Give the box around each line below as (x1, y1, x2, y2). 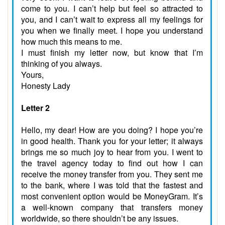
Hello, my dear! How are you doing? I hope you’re (21, 124, 203, 136)
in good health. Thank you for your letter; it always (21, 135, 203, 147)
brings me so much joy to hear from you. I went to (21, 146, 203, 158)
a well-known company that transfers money (21, 201, 203, 213)
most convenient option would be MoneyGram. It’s (21, 190, 203, 202)
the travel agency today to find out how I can (21, 157, 203, 169)
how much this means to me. (21, 36, 122, 48)
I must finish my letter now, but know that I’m (21, 47, 203, 59)
